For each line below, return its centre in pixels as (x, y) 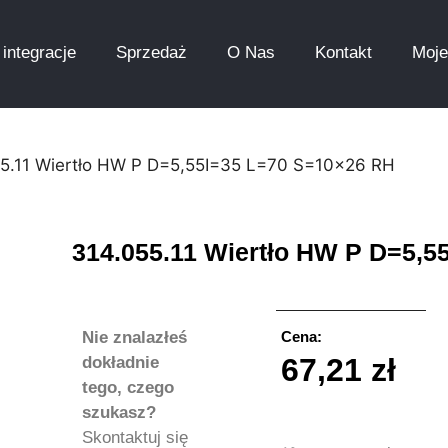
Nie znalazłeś (134, 337)
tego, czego (128, 387)
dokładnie (120, 362)
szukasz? (119, 412)
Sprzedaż (151, 52)
